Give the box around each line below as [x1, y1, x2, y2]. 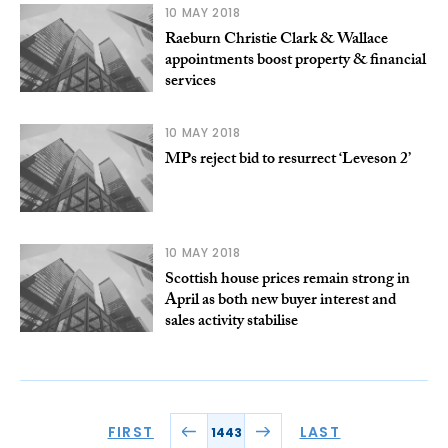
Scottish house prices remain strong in [164, 267, 410, 295]
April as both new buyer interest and [164, 288, 396, 316]
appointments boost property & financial [164, 47, 426, 75]
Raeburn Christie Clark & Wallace [164, 26, 388, 54]
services [164, 68, 216, 96]
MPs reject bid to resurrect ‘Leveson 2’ [164, 147, 411, 175]
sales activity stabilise [164, 309, 298, 337]
